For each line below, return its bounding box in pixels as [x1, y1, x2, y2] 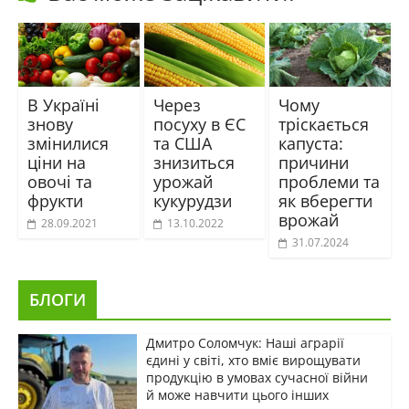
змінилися [26, 131, 109, 154]
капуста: [278, 131, 344, 154]
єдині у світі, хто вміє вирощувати [145, 351, 361, 369]
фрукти [26, 189, 83, 212]
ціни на [26, 151, 86, 173]
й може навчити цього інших [145, 385, 329, 404]
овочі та [26, 170, 92, 193]
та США [152, 131, 212, 154]
